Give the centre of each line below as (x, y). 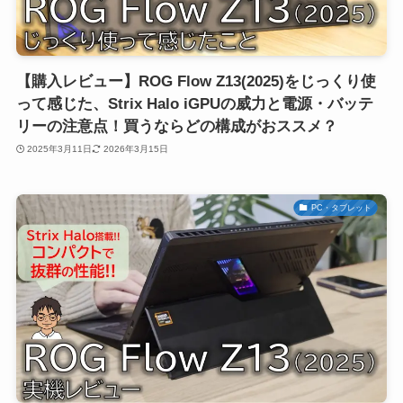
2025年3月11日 (60, 148)
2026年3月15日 (135, 148)
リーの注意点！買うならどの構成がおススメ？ (176, 127)
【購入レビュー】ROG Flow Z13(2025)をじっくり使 (196, 82)
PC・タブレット (341, 207)
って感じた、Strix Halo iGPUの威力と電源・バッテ (194, 104)
